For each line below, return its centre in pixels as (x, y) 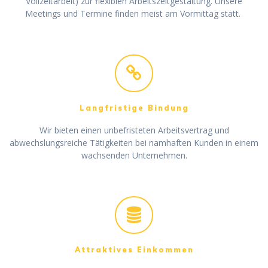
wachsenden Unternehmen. (134, 156)
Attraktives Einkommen (134, 249)
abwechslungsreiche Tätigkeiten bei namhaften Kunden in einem (134, 143)
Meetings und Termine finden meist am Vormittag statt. (134, 14)
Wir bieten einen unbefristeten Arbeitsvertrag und (134, 130)
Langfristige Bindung (134, 108)
